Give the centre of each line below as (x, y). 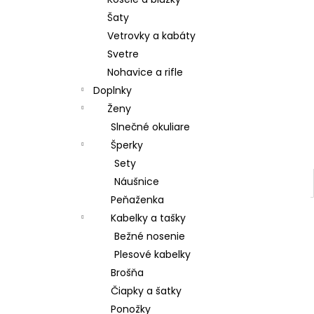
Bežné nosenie (150, 236)
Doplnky (112, 90)
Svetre (123, 54)
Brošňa (127, 273)
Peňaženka (137, 200)
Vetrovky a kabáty (151, 36)
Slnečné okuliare (150, 127)
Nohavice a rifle (145, 72)
